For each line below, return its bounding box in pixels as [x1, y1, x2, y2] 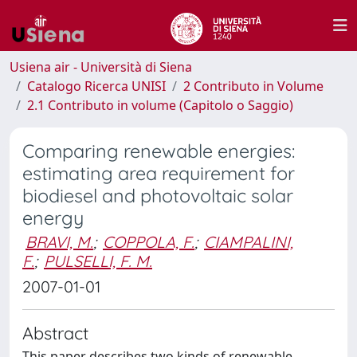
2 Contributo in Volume [183, 77, 324, 95]
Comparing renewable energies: [22, 139, 295, 163]
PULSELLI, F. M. [44, 251, 152, 271]
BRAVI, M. [25, 232, 93, 252]
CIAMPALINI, [204, 232, 293, 252]
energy [22, 206, 84, 229]
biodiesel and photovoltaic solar [22, 184, 293, 207]
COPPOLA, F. [103, 232, 194, 252]
